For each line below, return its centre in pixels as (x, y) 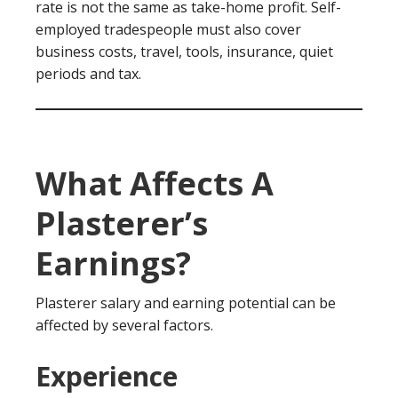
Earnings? (113, 263)
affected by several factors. (124, 325)
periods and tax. (88, 74)
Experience (107, 376)
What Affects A (155, 183)
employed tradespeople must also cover (168, 29)
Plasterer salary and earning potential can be (186, 303)
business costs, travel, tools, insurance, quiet (184, 52)
